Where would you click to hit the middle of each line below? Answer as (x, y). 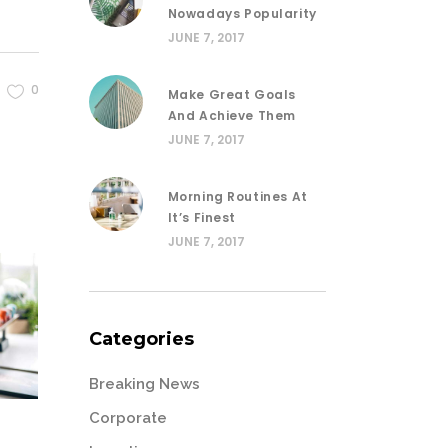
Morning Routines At (237, 196)
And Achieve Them (232, 115)
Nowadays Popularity (242, 13)
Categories (141, 338)
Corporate (127, 417)
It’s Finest (202, 217)
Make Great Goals (232, 94)
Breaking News (144, 383)
